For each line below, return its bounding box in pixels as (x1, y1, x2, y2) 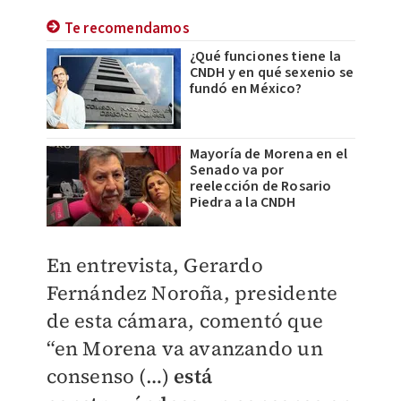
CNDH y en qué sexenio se (189, 63, 354, 82)
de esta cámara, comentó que (46, 307, 323, 334)
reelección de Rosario (189, 176, 332, 196)
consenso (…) (46, 363, 175, 389)
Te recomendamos (64, 18, 190, 39)
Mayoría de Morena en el (189, 144, 348, 164)
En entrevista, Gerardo (46, 252, 263, 278)
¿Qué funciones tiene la (189, 47, 342, 66)
